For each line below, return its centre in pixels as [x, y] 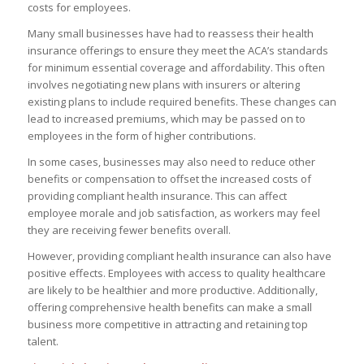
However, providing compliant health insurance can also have [179, 256]
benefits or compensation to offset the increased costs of [169, 179]
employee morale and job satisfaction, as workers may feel [173, 213]
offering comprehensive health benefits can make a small [169, 308]
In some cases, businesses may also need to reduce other [171, 162]
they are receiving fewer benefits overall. [129, 230]
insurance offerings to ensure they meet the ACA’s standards [178, 51]
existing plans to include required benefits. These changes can [182, 102]
